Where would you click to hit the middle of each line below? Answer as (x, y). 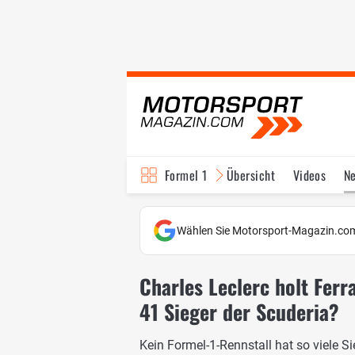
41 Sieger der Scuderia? (239, 312)
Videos (309, 175)
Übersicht (251, 175)
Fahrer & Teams (283, 212)
